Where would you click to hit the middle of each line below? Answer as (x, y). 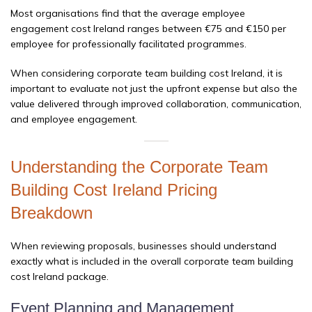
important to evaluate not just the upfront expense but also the (154, 89)
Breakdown (52, 213)
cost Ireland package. (60, 277)
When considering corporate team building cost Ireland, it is (147, 73)
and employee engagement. (74, 119)
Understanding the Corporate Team (139, 167)
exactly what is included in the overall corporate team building (152, 262)
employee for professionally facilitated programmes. (128, 44)
